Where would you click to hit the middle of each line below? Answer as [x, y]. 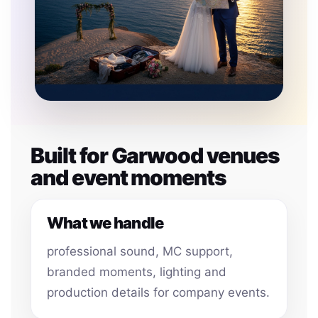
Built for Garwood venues [155, 155]
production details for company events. [158, 292]
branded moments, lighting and [137, 272]
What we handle [105, 223]
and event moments [129, 177]
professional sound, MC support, [140, 251]
